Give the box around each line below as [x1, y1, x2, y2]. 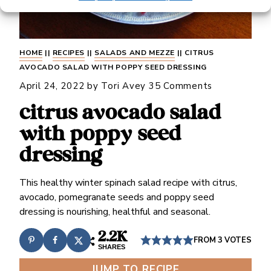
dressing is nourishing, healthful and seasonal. [19, 205, 211, 218]
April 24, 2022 [19, 80, 85, 92]
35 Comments [148, 80, 213, 92]
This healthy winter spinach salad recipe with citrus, [19, 176, 237, 189]
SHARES [98, 243, 126, 251]
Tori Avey [101, 80, 146, 92]
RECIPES [52, 48, 85, 57]
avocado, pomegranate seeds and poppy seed [19, 191, 214, 204]
